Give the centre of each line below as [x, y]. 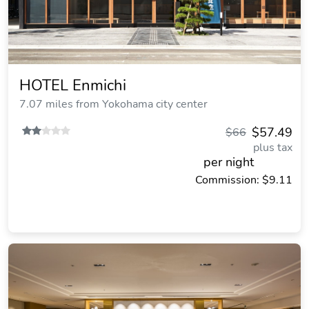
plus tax [273, 148]
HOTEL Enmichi [73, 86]
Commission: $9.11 [244, 180]
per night [229, 162]
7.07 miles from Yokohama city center [113, 104]
